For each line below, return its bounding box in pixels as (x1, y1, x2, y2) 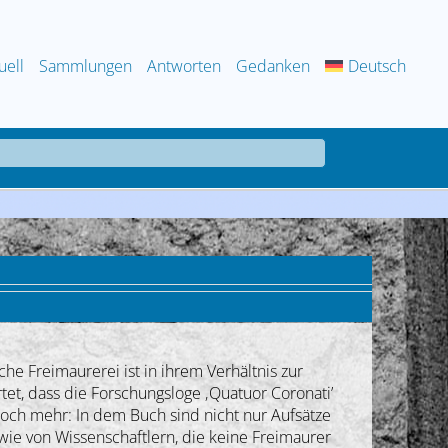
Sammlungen (39, 54, 133, 77)
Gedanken (236, 54, 311, 77)
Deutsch (348, 54, 407, 77)
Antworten (147, 54, 222, 77)
